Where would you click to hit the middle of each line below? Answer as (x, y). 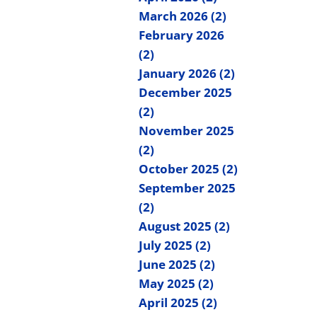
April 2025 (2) (178, 302)
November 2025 (186, 131)
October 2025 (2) (188, 169)
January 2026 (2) (187, 73)
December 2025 (185, 92)
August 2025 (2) (184, 226)
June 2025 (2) (177, 264)
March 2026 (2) (183, 16)
